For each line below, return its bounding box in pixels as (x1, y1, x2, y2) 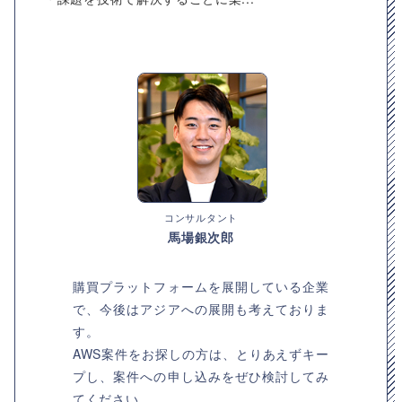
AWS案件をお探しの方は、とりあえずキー (73, 345, 329, 363)
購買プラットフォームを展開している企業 (73, 277, 329, 295)
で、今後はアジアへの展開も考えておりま (73, 300, 329, 318)
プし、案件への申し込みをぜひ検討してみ (73, 367, 329, 385)
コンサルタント (164, 210, 238, 224)
